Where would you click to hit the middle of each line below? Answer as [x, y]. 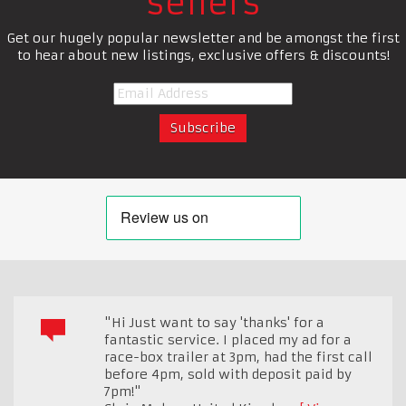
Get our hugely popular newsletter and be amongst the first [203, 39]
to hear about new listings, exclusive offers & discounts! [203, 56]
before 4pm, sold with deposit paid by [228, 375]
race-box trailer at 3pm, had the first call [238, 358]
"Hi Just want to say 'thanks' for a [214, 323]
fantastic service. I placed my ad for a [228, 340]
